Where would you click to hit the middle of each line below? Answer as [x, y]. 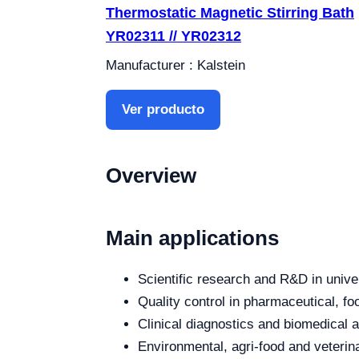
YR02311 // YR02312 [173, 36]
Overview [151, 175]
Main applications [192, 238]
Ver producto [163, 109]
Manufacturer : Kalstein [175, 65]
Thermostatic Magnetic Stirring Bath [230, 13]
